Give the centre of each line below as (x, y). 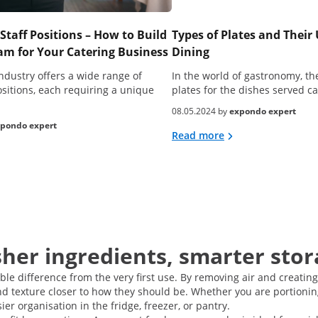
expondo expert (263, 111)
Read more (198, 136)
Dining (191, 52)
